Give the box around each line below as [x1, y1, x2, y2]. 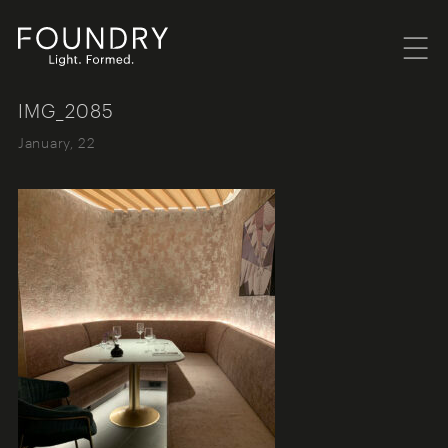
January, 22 [17, 131, 96, 151]
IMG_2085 [17, 97, 115, 123]
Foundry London [17, 68, 197, 101]
